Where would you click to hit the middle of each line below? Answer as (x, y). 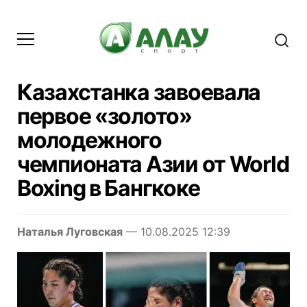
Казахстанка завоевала (139, 92)
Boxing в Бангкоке (109, 188)
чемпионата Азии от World (153, 164)
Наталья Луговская (70, 231)
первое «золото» (105, 116)
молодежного (89, 140)
